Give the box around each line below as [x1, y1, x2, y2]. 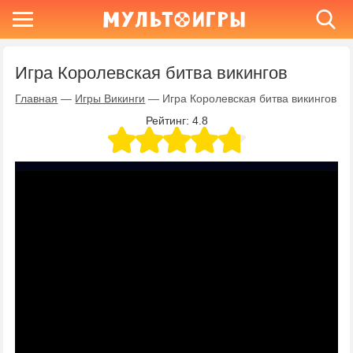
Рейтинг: [145, 114, 192, 127]
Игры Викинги [75, 92, 146, 105]
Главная [15, 92, 58, 105]
